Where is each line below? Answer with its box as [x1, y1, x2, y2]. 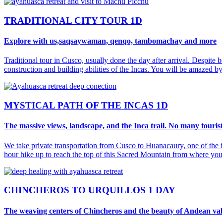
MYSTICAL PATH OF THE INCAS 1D [4, 100, 168, 111]
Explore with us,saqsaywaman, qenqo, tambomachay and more [4, 37, 217, 46]
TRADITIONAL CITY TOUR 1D [4, 15, 142, 26]
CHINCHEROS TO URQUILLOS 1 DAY [4, 185, 175, 196]
